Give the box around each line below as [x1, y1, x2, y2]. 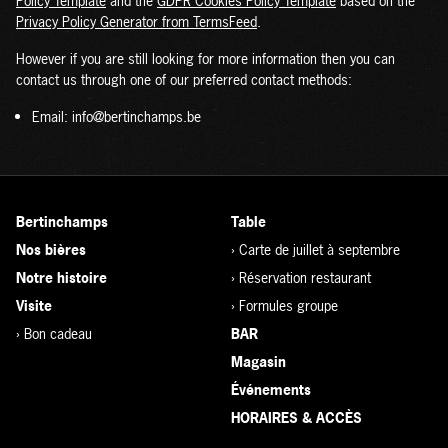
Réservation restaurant [239, 268, 371, 287]
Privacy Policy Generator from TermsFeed [16, 12, 257, 31]
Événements [231, 380, 311, 399]
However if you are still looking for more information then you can [16, 49, 395, 68]
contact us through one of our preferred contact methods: [16, 70, 352, 89]
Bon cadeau [24, 324, 92, 343]
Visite [16, 296, 52, 315]
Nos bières [16, 240, 86, 259]
